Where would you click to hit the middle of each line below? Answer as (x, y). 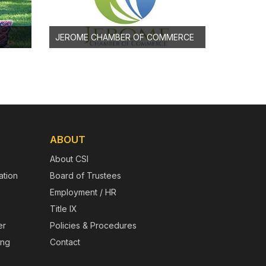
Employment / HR (83, 192)
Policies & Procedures (93, 225)
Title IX (63, 208)
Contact (65, 242)
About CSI (69, 159)
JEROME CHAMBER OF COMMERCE (125, 37)
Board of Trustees (85, 175)
